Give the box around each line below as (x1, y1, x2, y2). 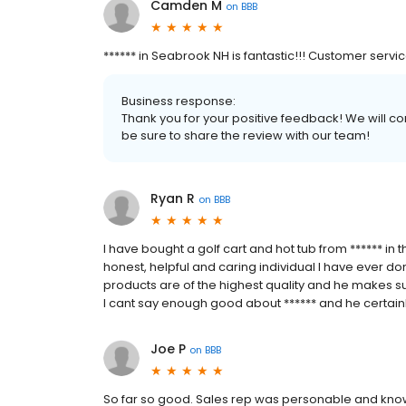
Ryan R (150, 189, 195, 208)
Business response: (121, 92, 236, 111)
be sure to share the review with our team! (121, 127, 370, 145)
